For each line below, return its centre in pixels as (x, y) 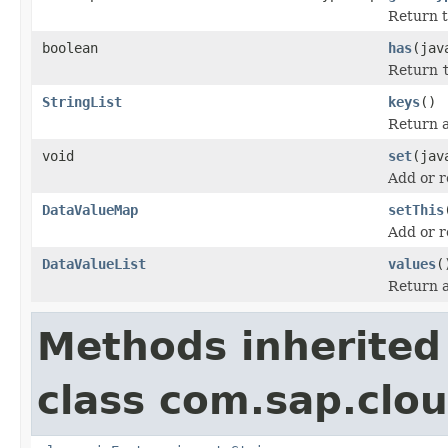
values (412, 263)
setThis (416, 209)
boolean (70, 47)
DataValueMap (90, 209)
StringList (82, 101)
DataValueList (94, 263)
